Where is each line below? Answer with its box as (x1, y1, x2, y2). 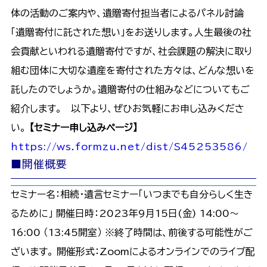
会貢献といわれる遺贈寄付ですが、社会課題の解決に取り (10, 46, 252, 56)
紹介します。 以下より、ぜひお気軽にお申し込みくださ (10, 103, 244, 113)
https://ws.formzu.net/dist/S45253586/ (10, 141, 248, 151)
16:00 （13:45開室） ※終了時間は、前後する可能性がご (10, 227, 253, 237)
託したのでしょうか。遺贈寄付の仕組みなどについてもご (10, 84, 250, 94)
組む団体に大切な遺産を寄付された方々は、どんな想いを (10, 65, 254, 75)
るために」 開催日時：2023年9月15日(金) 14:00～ (10, 208, 239, 218)
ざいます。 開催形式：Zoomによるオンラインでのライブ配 (10, 246, 255, 256)
